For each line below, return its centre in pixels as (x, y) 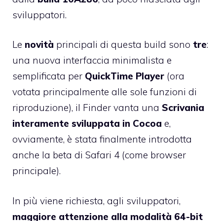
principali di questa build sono (123, 45)
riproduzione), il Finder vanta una (87, 108)
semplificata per (49, 76)
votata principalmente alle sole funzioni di (105, 92)
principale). (37, 171)
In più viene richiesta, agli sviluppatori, (96, 201)
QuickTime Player (125, 76)
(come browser (153, 155)
